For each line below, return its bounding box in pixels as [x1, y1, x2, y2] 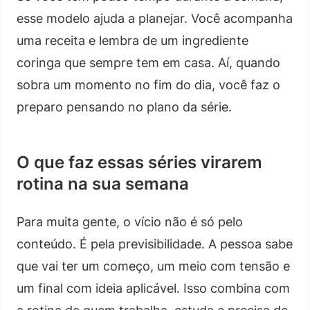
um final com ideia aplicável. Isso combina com [17, 280, 290, 295]
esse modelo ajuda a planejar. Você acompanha [17, 10, 293, 26]
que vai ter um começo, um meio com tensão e [17, 258, 290, 273]
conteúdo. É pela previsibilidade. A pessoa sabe [17, 236, 293, 251]
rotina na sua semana [17, 173, 189, 194]
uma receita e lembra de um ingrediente [17, 33, 248, 48]
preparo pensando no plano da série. [17, 99, 232, 114]
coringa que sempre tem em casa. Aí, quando [17, 55, 280, 70]
